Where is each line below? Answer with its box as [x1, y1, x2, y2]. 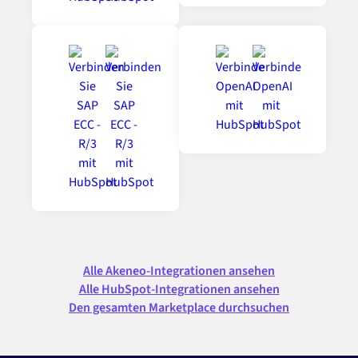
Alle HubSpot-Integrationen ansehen [78, 280, 280, 299]
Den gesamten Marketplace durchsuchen [69, 299, 289, 317]
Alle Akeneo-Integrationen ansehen [83, 262, 275, 280]
